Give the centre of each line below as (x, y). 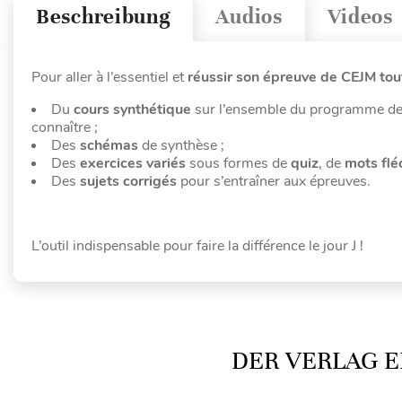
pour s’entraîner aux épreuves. (274, 181)
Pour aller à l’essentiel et (109, 77)
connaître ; (65, 127)
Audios (249, 17)
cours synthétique (132, 109)
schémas (109, 145)
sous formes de (238, 163)
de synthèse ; (181, 145)
